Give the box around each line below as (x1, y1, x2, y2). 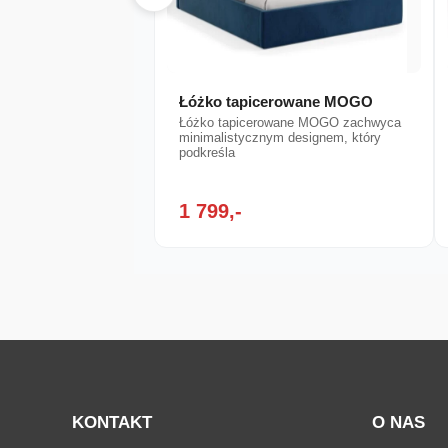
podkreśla (179, 145, 236, 161)
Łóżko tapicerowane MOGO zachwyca (179, 115, 402, 131)
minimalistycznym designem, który (179, 130, 382, 146)
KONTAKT (72, 412, 152, 432)
